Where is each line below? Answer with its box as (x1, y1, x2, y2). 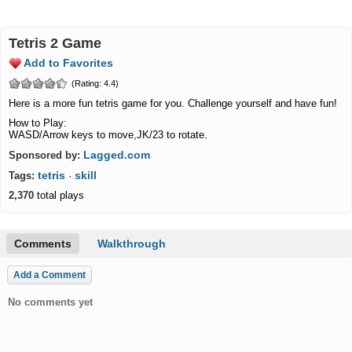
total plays (34, 189, 84, 201)
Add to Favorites (24, 57, 113, 69)
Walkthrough (97, 237, 166, 250)
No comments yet (8, 296, 93, 308)
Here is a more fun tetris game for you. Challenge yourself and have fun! (9, 97, 337, 109)
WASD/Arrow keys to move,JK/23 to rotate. (9, 129, 207, 141)
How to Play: (9, 117, 67, 129)
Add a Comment (13, 269, 86, 280)
